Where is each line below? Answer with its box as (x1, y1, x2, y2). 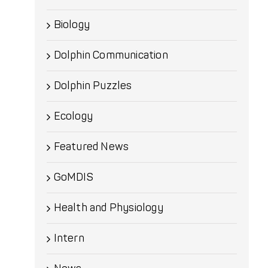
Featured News (53, 140, 129, 154)
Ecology (53, 109, 93, 123)
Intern (53, 232, 84, 245)
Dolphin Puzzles (53, 79, 132, 93)
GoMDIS (53, 170, 93, 184)
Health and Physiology (53, 201, 163, 215)
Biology (53, 18, 90, 32)
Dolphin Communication (53, 48, 168, 62)
